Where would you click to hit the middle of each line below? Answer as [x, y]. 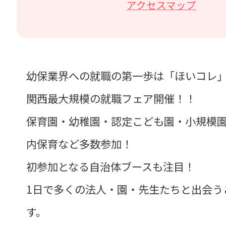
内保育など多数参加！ [79, 144]
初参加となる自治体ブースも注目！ [111, 166]
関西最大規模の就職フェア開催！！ [111, 98]
